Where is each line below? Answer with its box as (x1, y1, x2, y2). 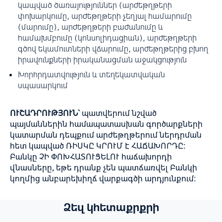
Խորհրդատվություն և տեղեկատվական (18, 69, 165, 79)
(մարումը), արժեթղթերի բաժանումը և (18, 22, 163, 32)
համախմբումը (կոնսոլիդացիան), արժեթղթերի (18, 33, 197, 43)
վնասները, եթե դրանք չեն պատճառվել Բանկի (10, 163, 197, 172)
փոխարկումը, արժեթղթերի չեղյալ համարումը (18, 11, 192, 21)
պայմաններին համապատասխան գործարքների (10, 119, 203, 129)
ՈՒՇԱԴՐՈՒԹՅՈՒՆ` (10, 108, 82, 118)
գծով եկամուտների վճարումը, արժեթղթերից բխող (18, 44, 208, 54)
